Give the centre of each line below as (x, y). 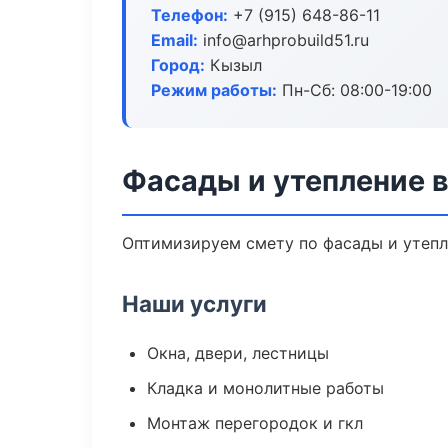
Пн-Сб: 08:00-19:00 (354, 90)
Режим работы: (214, 90)
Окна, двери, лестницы (238, 353)
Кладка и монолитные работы (265, 388)
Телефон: (189, 15)
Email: (174, 40)
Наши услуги (194, 303)
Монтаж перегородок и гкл (255, 423)
